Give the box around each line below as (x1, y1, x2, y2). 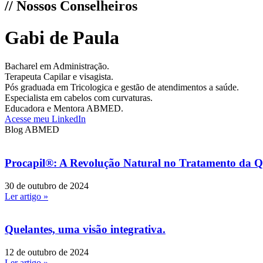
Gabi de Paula (5, 26, 119, 48)
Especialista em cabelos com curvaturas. (5, 93, 153, 103)
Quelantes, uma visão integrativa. (5, 223, 166, 236)
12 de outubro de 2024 (5, 247, 89, 257)
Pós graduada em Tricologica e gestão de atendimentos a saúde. (5, 82, 239, 93)
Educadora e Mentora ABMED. (5, 103, 123, 114)
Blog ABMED (5, 124, 59, 135)
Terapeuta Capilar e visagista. (5, 72, 113, 82)
